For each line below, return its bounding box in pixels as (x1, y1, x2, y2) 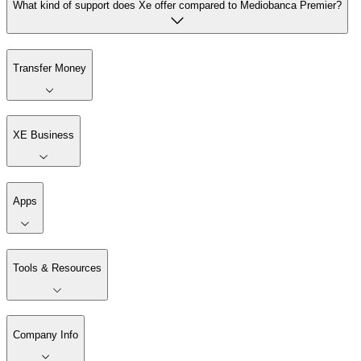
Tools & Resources (13, 262, 102, 275)
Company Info (13, 328, 78, 341)
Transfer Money (13, 61, 86, 74)
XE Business (13, 128, 74, 141)
